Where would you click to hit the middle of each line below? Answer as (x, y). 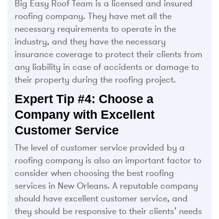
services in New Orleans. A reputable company (106, 186)
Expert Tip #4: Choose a (84, 99)
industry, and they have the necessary (90, 41)
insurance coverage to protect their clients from (109, 54)
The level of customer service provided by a (100, 147)
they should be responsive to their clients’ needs (108, 211)
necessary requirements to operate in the (95, 29)
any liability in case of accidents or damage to (107, 67)
